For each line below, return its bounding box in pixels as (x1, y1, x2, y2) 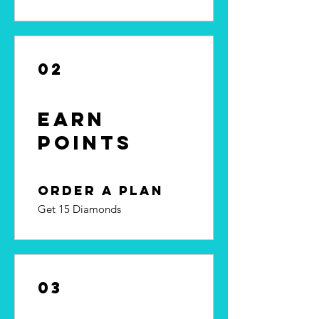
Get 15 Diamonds (38, 202, 121, 216)
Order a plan (38, 182, 164, 199)
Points (38, 130, 132, 155)
